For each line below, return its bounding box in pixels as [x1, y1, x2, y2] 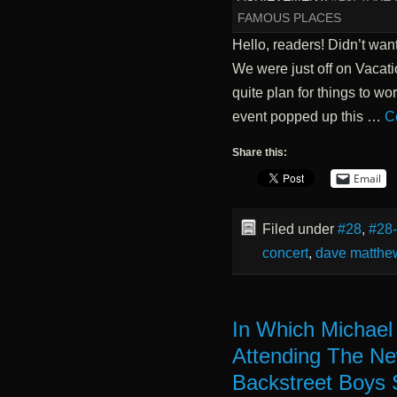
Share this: [231, 145, 287, 159]
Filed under [261, 221, 338, 237]
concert [261, 245, 308, 261]
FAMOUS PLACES [237, 11, 341, 25]
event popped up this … [231, 108, 385, 124]
